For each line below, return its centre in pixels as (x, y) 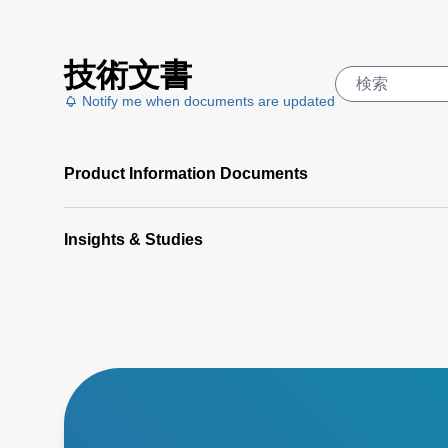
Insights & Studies (133, 239)
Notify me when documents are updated (206, 101)
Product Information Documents (186, 173)
